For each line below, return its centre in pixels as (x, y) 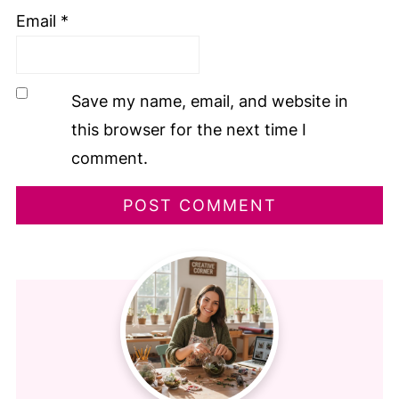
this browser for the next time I (188, 129)
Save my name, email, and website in (209, 101)
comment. (109, 158)
